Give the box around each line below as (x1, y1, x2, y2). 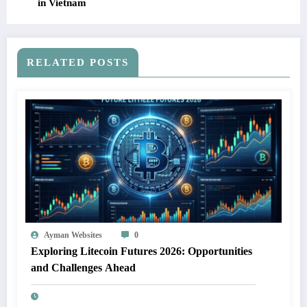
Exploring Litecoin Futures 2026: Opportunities (31, 245, 252, 258)
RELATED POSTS (27, 57, 129, 69)
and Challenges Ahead (31, 262, 136, 274)
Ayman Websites (44, 230, 102, 241)
